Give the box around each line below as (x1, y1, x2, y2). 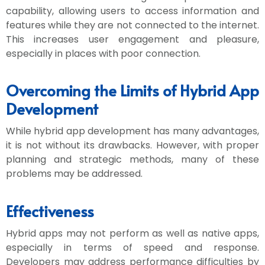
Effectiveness (6, 199, 94, 221)
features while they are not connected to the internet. (6, 18, 259, 32)
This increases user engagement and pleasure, (6, 32, 259, 46)
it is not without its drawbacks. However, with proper (6, 138, 259, 153)
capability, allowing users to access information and (6, 4, 259, 18)
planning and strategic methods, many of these (6, 153, 259, 167)
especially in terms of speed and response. (6, 240, 259, 254)
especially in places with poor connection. (6, 46, 201, 60)
